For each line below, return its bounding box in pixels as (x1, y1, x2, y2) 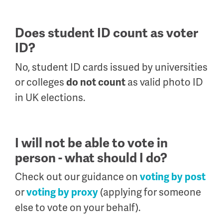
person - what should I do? (15, 149, 167, 166)
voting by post (140, 171, 206, 183)
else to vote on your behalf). (15, 201, 141, 214)
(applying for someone (98, 186, 201, 199)
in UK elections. (15, 91, 86, 104)
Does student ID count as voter (15, 25, 198, 41)
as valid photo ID (125, 75, 203, 89)
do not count (66, 76, 125, 89)
